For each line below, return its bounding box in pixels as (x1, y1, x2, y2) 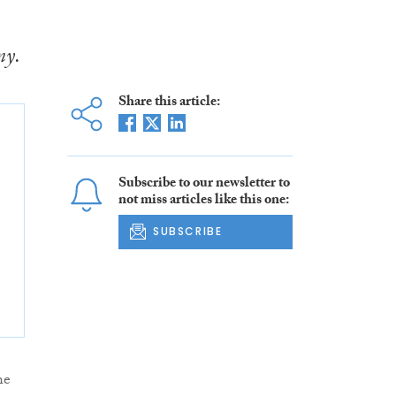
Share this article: (118, 91, 220, 116)
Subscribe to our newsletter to (118, 172, 290, 197)
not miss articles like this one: (118, 189, 289, 214)
